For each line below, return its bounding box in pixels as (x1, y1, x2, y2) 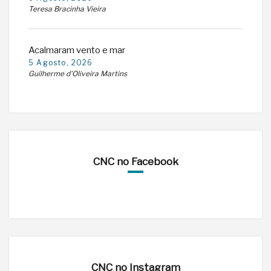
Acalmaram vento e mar (28, 44, 125, 56)
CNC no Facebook (93, 155, 178, 168)
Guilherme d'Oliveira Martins (28, 69, 127, 78)
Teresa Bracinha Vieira (28, 4, 106, 13)
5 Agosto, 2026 (28, 58, 93, 67)
